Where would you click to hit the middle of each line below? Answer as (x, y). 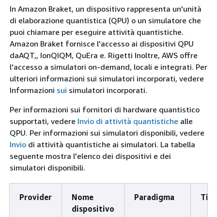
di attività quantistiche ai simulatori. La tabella (111, 144)
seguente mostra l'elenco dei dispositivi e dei (90, 156)
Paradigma (154, 197)
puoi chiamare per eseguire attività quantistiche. (97, 32)
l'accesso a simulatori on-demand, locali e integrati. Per (108, 67)
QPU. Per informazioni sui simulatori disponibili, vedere (107, 133)
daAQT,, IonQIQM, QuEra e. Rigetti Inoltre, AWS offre (104, 55)
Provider (36, 197)
